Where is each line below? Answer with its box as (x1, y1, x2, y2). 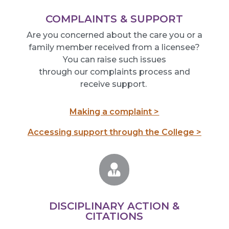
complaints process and (89, 66, 190, 77)
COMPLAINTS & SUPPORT (45, 12, 184, 25)
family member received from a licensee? (29, 42, 200, 52)
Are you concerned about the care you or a (26, 30, 202, 40)
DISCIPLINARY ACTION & (49, 199, 180, 212)
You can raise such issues (62, 54, 166, 64)
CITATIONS (85, 210, 144, 222)
